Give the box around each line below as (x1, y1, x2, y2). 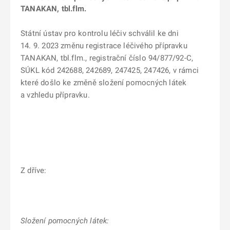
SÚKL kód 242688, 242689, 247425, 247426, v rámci (21, 66, 199, 75)
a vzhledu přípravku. (21, 90, 90, 100)
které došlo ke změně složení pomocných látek (21, 78, 187, 87)
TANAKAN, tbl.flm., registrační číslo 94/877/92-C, (21, 53, 194, 63)
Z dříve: (21, 166, 47, 175)
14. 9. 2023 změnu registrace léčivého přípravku (21, 41, 187, 50)
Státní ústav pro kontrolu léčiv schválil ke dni (21, 29, 179, 38)
